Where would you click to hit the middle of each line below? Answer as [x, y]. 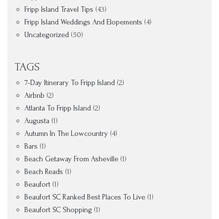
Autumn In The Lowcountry [66, 133]
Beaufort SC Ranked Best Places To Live [85, 197]
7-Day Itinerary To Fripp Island [70, 83]
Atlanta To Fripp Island [58, 108]
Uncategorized [47, 35]
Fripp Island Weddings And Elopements [83, 22]
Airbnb [34, 95]
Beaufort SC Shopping [58, 210]
